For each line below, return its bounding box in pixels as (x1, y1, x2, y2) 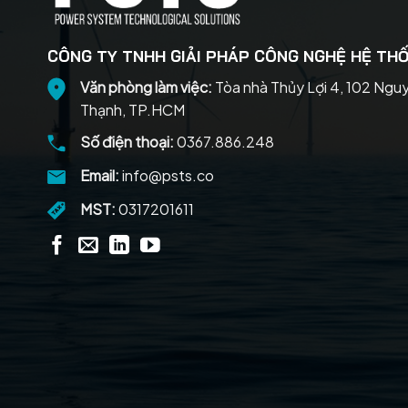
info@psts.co (119, 165, 214, 185)
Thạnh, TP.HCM (80, 99, 185, 119)
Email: (80, 165, 119, 185)
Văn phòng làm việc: (80, 76, 212, 97)
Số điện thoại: (80, 131, 174, 151)
